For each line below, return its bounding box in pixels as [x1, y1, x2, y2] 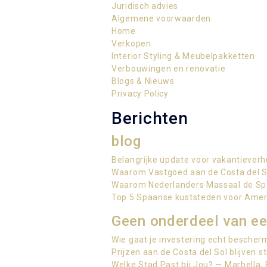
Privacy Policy [111, 89, 169, 98]
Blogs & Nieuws [111, 76, 175, 86]
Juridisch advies [111, 1, 179, 11]
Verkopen [111, 39, 151, 48]
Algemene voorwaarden [111, 14, 211, 23]
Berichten [111, 108, 188, 128]
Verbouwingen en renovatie [111, 64, 226, 73]
